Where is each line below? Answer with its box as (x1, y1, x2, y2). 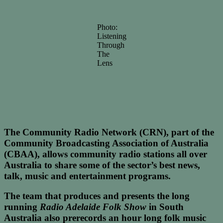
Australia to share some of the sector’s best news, (4, 159, 200, 170)
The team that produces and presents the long (4, 191, 190, 202)
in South (146, 202, 184, 213)
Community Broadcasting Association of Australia (4, 137, 209, 148)
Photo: (97, 22, 117, 31)
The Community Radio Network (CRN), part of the (4, 126, 214, 137)
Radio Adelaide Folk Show (40, 202, 146, 213)
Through (97, 40, 124, 49)
